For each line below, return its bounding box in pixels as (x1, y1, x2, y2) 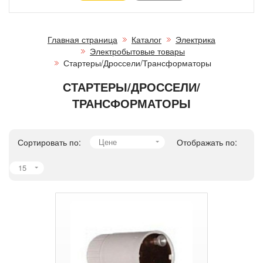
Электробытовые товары (90, 45, 185, 57)
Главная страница (48, 33, 117, 45)
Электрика (176, 33, 215, 45)
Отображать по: (177, 136, 237, 148)
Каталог (131, 33, 161, 45)
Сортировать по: (18, 136, 81, 148)
